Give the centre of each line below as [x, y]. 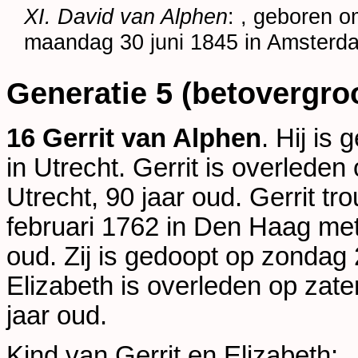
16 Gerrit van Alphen [134, 138]
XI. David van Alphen [126, 17]
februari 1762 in [100, 227]
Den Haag [252, 227]
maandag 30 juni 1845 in [146, 42]
